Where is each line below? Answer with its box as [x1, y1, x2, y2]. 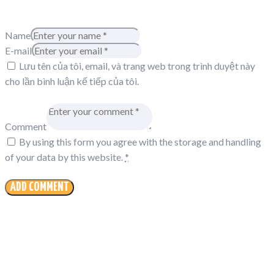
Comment [5, 120, 46, 132]
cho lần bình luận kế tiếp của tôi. [5, 75, 139, 87]
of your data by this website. [5, 150, 125, 163]
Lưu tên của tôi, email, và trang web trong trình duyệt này [19, 59, 255, 72]
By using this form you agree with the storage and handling [19, 135, 261, 147]
